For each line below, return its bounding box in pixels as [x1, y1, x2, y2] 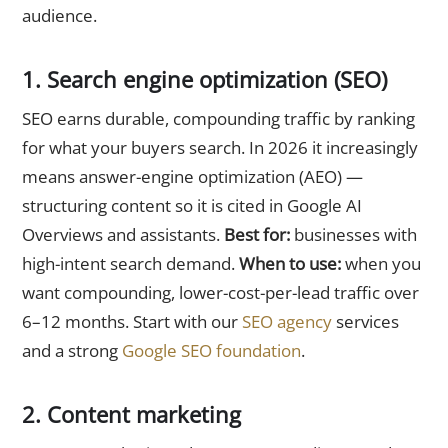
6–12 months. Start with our [22, 309, 242, 333]
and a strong [22, 338, 122, 362]
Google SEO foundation [122, 338, 301, 362]
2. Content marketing [22, 399, 241, 430]
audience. [22, 3, 97, 27]
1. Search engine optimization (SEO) [22, 63, 387, 94]
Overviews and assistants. [22, 222, 224, 246]
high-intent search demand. [22, 251, 239, 275]
